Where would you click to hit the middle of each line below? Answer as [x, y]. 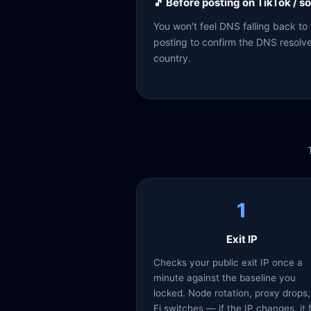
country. [172, 58]
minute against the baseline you [225, 278]
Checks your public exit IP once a [228, 262]
